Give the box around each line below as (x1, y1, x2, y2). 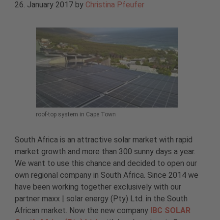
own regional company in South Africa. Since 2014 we (15, 170, 198, 180)
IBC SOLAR (150, 205, 191, 215)
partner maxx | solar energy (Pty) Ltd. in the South (15, 193, 188, 203)
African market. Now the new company (15, 205, 150, 215)
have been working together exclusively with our (15, 182, 181, 192)
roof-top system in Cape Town (36, 111, 116, 118)
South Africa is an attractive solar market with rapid (15, 135, 192, 144)
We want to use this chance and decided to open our (15, 158, 197, 168)
